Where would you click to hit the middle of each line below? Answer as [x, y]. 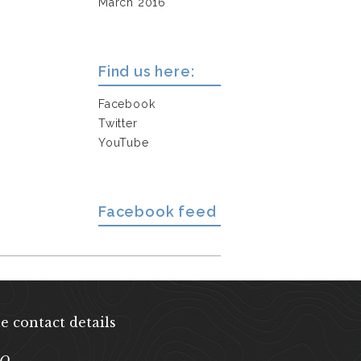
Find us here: [147, 71]
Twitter [118, 123]
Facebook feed [158, 211]
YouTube [124, 142]
